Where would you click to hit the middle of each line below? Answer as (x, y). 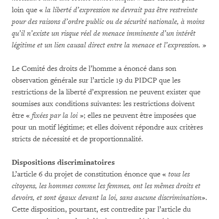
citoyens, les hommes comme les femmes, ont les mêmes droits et (106, 186)
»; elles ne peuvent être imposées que (137, 116)
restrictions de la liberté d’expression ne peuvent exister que (106, 92)
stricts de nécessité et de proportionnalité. (77, 139)
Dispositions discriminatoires (63, 163)
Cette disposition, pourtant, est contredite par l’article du (101, 209)
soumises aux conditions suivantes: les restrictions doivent (103, 104)
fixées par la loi (55, 116)
